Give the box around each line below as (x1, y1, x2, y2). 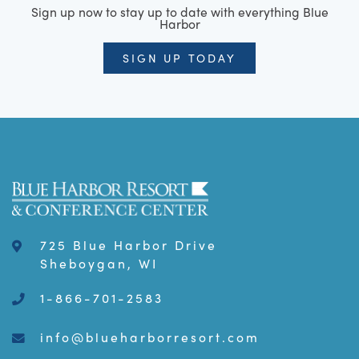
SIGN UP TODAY (123, 49, 236, 66)
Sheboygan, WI (40, 254, 158, 273)
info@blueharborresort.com (40, 328, 260, 347)
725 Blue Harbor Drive (40, 236, 217, 255)
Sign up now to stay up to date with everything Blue (30, 2, 329, 22)
